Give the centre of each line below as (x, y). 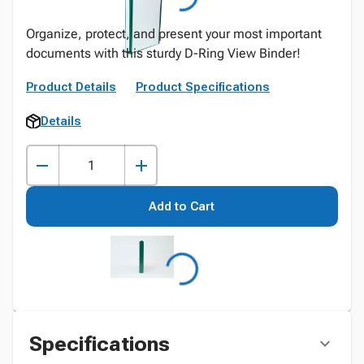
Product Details (71, 87)
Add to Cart (182, 206)
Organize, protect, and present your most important (174, 34)
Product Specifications (203, 87)
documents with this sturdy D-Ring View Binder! (163, 53)
